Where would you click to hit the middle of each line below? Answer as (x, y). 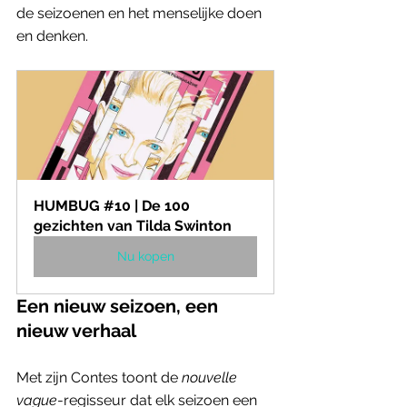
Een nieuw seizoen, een (119, 306)
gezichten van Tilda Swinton (133, 225)
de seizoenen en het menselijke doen (141, 13)
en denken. (54, 35)
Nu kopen (145, 256)
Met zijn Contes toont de (97, 377)
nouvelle (209, 377)
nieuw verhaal (76, 330)
